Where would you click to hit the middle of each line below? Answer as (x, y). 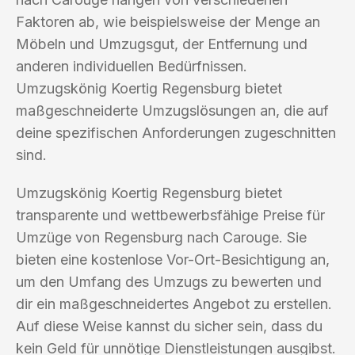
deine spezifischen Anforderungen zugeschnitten (176, 132)
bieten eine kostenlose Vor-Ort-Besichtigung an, (173, 259)
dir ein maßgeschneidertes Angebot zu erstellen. (174, 303)
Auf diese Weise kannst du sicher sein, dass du (169, 326)
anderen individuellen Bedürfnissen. (132, 66)
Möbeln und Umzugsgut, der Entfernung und (162, 44)
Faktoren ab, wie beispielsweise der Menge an (168, 21)
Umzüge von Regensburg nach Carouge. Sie (161, 237)
